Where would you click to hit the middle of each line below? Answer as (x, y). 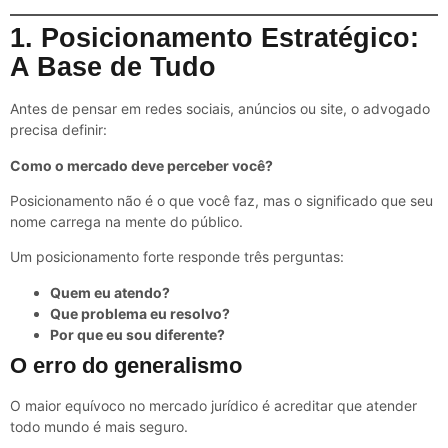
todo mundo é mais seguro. (99, 426)
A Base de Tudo (113, 67)
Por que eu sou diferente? (137, 334)
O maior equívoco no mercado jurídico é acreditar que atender (213, 405)
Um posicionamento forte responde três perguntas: (177, 257)
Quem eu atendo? (110, 292)
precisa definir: (58, 130)
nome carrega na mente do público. (126, 222)
